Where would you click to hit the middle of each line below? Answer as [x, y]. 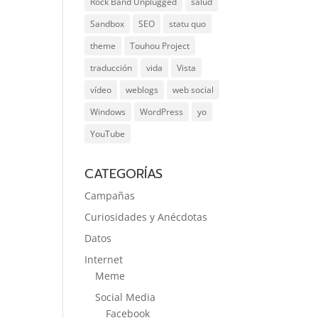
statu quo [188, 24]
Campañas [110, 196]
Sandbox [108, 24]
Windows [108, 112]
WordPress [162, 112]
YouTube [108, 134]
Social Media [126, 297]
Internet [104, 259]
